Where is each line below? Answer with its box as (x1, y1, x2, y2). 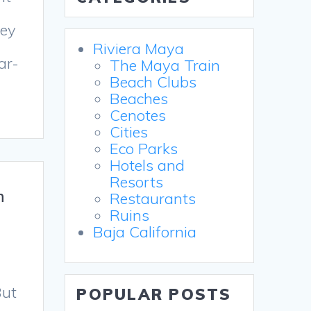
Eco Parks (110, 139, 178, 159)
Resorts (110, 172, 164, 192)
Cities (110, 122, 149, 142)
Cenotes (110, 106, 167, 126)
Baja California (93, 222, 197, 242)
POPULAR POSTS (76, 285, 232, 305)
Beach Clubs (110, 72, 197, 92)
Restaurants (110, 189, 196, 209)
